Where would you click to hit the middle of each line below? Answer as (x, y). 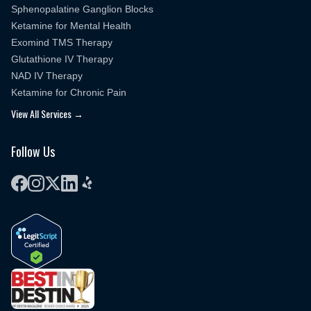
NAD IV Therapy (47, 76)
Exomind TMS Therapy (62, 42)
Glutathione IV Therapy (62, 59)
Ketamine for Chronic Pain (69, 92)
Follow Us (33, 151)
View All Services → (47, 114)
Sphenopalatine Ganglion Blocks (82, 9)
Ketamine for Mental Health (71, 26)
